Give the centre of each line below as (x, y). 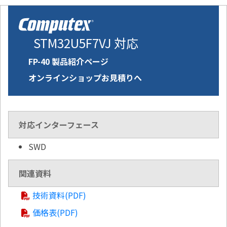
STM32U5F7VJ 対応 (86, 43)
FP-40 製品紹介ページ (68, 62)
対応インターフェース (59, 125)
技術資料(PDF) (59, 195)
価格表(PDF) (55, 213)
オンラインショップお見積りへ (85, 78)
